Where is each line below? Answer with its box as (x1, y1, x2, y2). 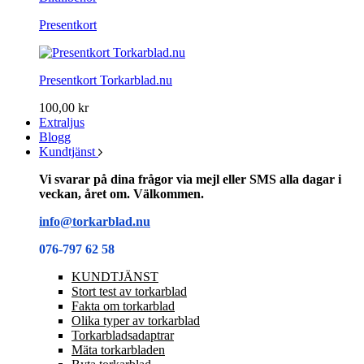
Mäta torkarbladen (71, 343, 165, 357)
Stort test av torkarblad (71, 284, 187, 298)
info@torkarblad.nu (39, 214, 150, 228)
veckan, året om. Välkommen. (39, 187, 204, 201)
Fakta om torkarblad (71, 299, 175, 313)
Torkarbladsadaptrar (71, 328, 174, 342)
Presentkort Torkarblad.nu (39, 73, 172, 87)
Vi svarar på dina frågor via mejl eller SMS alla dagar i (39, 172, 341, 186)
